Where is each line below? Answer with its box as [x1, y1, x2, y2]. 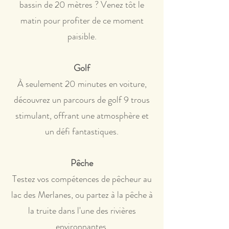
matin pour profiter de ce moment [20, 14, 144, 27]
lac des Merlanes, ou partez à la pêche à [11, 188, 153, 201]
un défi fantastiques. [45, 125, 119, 138]
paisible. [67, 30, 97, 43]
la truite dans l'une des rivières [28, 204, 136, 217]
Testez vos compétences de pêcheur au [12, 172, 152, 186]
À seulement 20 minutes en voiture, [17, 77, 147, 90]
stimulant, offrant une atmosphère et [15, 109, 149, 122]
